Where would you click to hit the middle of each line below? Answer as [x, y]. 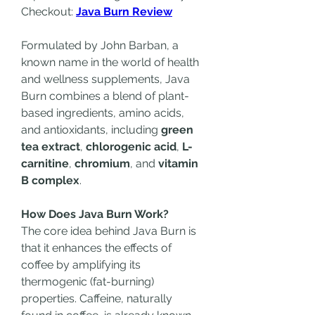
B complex [50, 180]
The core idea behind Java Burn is [109, 231]
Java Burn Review [124, 12]
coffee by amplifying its [81, 265]
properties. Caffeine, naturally [97, 298]
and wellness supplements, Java [105, 79]
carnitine [45, 163]
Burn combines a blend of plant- [105, 96]
